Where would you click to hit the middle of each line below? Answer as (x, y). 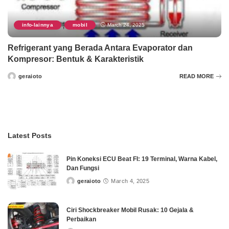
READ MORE (197, 76)
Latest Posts (30, 136)
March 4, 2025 (130, 181)
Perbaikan (81, 220)
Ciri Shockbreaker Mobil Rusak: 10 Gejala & (130, 210)
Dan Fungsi (83, 168)
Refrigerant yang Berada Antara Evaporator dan (100, 48)
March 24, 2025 (126, 25)
